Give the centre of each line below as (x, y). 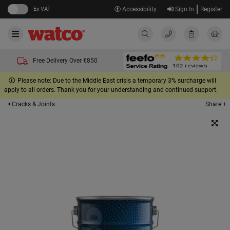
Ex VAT (42, 9)
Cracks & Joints (33, 104)
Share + (216, 104)
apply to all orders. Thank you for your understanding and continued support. (111, 90)
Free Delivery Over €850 (65, 61)
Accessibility (138, 9)
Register (211, 9)
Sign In (184, 9)
